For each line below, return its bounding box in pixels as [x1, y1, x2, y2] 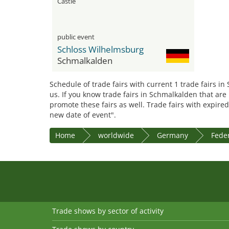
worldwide [98, 130, 134, 140]
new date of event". [50, 110, 116, 120]
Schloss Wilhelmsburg [57, 43, 144, 55]
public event [57, 32, 95, 41]
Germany [157, 130, 188, 140]
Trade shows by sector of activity [52, 206, 164, 216]
